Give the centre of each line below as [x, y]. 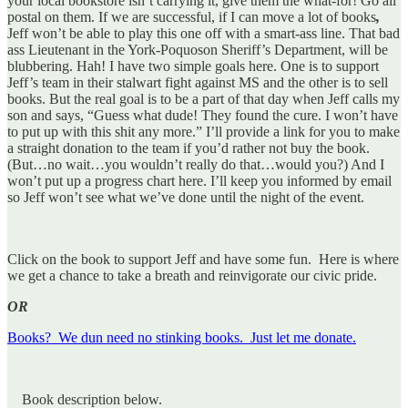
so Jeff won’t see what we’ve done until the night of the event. [186, 197]
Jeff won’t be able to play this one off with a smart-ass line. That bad [204, 33]
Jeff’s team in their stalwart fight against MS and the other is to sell [198, 82]
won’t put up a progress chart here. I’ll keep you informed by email [199, 180]
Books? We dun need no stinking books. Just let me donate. [182, 337]
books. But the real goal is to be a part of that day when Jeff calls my [204, 98]
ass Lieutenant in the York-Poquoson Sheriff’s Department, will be [198, 49]
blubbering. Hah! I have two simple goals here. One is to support [193, 66]
